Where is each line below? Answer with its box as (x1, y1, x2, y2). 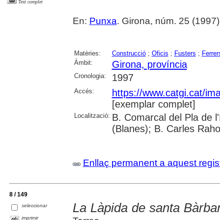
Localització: (74, 111, 110, 119)
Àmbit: (74, 58, 93, 66)
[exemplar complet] (111, 98, 195, 110)
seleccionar (22, 202, 48, 208)
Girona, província (111, 58, 187, 70)
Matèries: (74, 49, 101, 57)
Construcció (111, 49, 146, 57)
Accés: (74, 87, 94, 95)
